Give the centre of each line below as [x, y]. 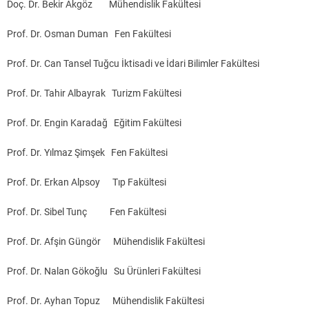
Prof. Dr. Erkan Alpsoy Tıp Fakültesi [87, 182]
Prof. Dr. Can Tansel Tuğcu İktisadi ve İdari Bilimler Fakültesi [133, 64]
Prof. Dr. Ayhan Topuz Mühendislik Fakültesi [106, 301]
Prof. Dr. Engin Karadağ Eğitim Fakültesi [94, 123]
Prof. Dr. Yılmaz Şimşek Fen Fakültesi [87, 153]
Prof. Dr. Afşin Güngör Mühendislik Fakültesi [106, 242]
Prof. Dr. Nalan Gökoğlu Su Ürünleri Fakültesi [104, 271]
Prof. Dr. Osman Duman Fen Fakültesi [89, 34]
